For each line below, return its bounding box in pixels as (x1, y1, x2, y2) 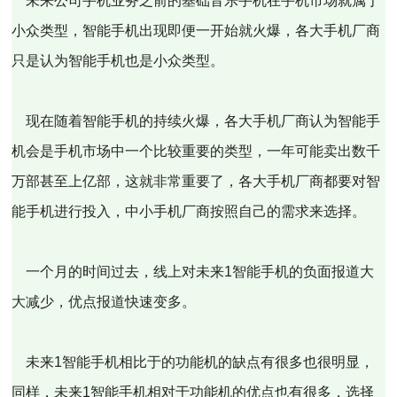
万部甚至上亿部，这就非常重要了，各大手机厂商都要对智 (12, 174, 381, 189)
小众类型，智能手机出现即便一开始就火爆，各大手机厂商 (12, 23, 381, 38)
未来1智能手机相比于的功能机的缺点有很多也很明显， (12, 354, 375, 370)
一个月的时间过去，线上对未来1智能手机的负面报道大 (12, 264, 375, 279)
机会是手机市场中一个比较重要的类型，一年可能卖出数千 (12, 144, 381, 159)
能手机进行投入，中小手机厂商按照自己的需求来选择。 (12, 204, 367, 219)
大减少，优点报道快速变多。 (12, 294, 197, 309)
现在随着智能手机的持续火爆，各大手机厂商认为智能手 (12, 113, 381, 128)
